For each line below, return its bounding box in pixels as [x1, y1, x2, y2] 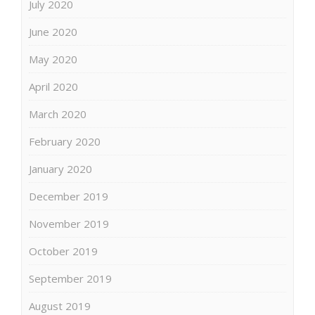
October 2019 [29, 243, 98, 258]
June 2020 [29, 24, 77, 39]
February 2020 [29, 134, 101, 148]
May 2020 [29, 51, 77, 66]
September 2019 [29, 271, 112, 285]
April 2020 [29, 79, 78, 94]
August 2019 [29, 298, 91, 313]
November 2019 [29, 216, 109, 231]
